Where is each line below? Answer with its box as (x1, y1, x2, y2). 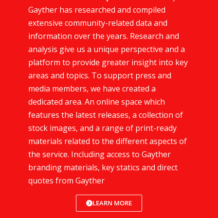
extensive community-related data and (28, 17, 167, 28)
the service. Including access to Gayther (28, 148, 171, 160)
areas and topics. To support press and (28, 70, 171, 81)
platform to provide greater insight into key (28, 56, 188, 68)
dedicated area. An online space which (28, 96, 165, 107)
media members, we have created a (28, 83, 156, 94)
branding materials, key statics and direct (28, 162, 178, 173)
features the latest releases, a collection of (28, 109, 183, 120)
